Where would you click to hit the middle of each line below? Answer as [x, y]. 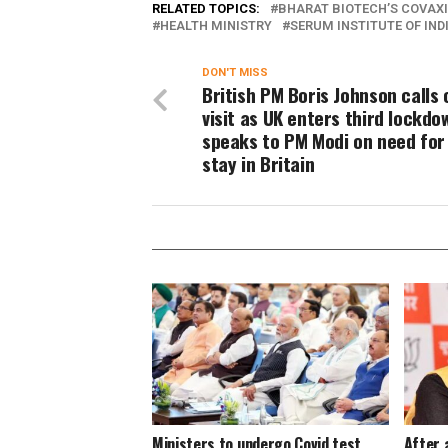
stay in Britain [258, 163]
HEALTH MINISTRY [216, 25]
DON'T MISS [235, 72]
